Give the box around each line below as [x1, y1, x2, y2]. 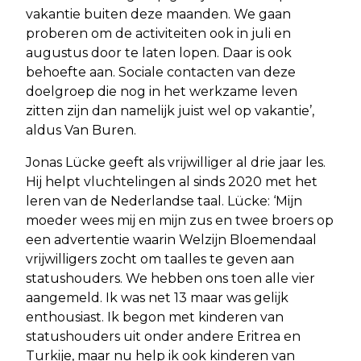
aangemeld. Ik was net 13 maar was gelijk [26, 290, 288, 306]
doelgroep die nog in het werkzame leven [26, 84, 297, 100]
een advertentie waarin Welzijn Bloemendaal [26, 232, 317, 248]
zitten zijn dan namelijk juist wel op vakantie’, [26, 103, 314, 119]
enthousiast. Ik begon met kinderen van [26, 309, 284, 326]
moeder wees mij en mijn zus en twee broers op [26, 213, 334, 229]
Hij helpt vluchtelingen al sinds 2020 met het [26, 174, 317, 190]
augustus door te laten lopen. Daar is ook [26, 45, 292, 61]
